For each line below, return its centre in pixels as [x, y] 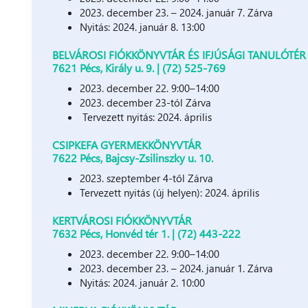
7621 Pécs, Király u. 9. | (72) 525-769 [139, 67]
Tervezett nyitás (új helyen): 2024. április [170, 192]
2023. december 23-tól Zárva [146, 102]
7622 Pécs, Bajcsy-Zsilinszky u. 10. [133, 157]
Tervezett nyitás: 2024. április [146, 117]
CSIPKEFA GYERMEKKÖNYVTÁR [127, 144]
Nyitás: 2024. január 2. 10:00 [143, 282]
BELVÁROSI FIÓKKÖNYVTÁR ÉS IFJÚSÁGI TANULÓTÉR [179, 54]
